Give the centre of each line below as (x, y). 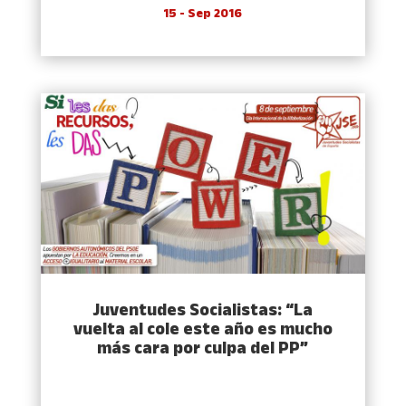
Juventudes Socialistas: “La (203, 312)
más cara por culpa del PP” (203, 350)
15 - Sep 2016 (203, 14)
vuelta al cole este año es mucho (203, 331)
